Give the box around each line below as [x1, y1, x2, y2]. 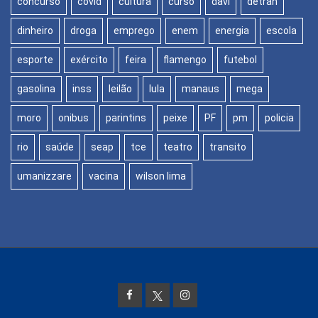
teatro [163, 141, 192, 153]
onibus [58, 111, 89, 124]
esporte [17, 53, 53, 65]
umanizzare [17, 170, 72, 182]
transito [209, 141, 246, 153]
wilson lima [136, 170, 186, 182]
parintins [106, 111, 146, 124]
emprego [114, 24, 155, 36]
